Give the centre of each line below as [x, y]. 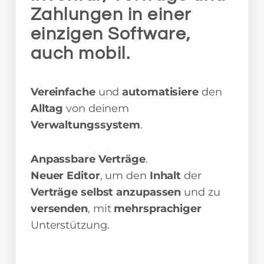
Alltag [48, 108]
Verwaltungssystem [85, 125]
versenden [59, 209]
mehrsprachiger [158, 209]
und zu [201, 192]
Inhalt [165, 176]
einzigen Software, [111, 34]
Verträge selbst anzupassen [106, 192]
